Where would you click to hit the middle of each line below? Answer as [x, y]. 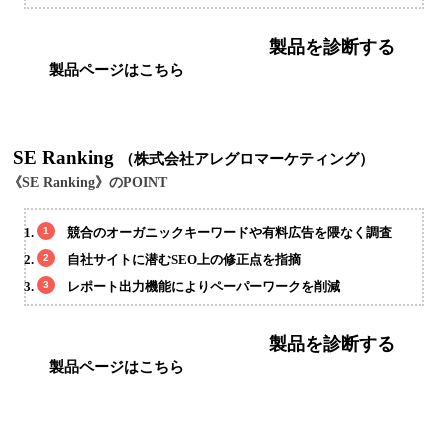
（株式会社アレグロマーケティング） [246, 159]
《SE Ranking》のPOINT [87, 183]
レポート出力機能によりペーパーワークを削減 [204, 286]
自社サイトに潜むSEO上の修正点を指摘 [184, 259]
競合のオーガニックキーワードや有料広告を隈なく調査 [230, 232]
